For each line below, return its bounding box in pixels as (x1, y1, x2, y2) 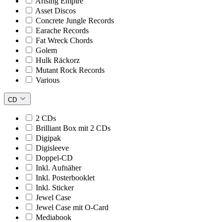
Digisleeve (36, 143, 69, 152)
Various (36, 75, 59, 84)
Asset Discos (35, 6, 76, 15)
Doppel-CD (36, 153, 73, 162)
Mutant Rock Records (36, 65, 105, 74)
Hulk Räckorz (36, 55, 80, 64)
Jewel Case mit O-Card (36, 203, 109, 212)
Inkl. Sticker (36, 183, 74, 192)
